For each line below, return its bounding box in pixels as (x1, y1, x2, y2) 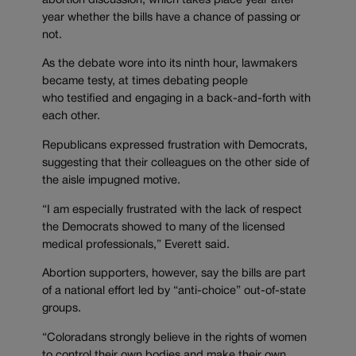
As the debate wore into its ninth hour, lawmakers (42, 59, 297, 70)
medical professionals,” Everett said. (42, 239, 230, 250)
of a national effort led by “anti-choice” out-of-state (42, 286, 306, 297)
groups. (42, 304, 81, 315)
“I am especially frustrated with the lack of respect (42, 204, 302, 215)
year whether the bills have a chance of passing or (42, 12, 300, 23)
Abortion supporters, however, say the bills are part (42, 269, 306, 280)
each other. (42, 111, 100, 122)
